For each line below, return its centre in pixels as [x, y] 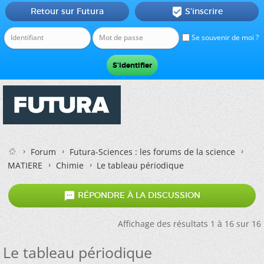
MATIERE [25, 165]
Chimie [70, 165]
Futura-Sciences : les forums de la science [152, 152]
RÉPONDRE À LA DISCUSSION [138, 195]
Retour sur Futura [67, 11]
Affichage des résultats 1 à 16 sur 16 [189, 224]
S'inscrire [204, 11]
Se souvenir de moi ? [224, 37]
